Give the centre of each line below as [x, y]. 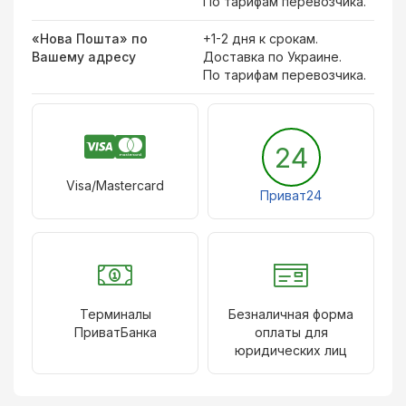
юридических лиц [291, 350]
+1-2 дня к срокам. [261, 39]
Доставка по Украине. [272, 57]
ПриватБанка [115, 332]
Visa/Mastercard [115, 185]
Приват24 [291, 195]
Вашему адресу [84, 57]
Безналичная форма [291, 314]
